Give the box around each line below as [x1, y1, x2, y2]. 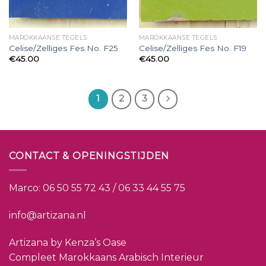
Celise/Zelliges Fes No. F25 [8, 43, 118, 53]
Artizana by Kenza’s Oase [9, 236, 126, 248]
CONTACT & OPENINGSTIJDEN [9, 150, 170, 161]
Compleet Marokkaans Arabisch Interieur [9, 251, 204, 263]
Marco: [9, 182, 43, 194]
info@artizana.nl [9, 210, 86, 221]
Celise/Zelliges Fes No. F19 [138, 43, 246, 53]
